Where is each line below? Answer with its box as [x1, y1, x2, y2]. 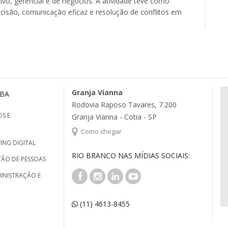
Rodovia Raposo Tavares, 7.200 [72, 99, 177, 109]
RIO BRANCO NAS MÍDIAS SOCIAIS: [72, 151, 190, 161]
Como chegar [81, 126, 122, 136]
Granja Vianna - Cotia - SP [72, 111, 157, 122]
